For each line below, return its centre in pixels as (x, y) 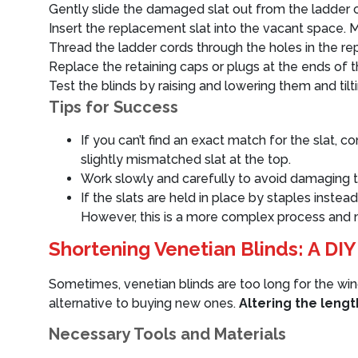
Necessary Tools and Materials (167, 334)
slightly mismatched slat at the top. (186, 159)
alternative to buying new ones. (144, 303)
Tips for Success (113, 107)
